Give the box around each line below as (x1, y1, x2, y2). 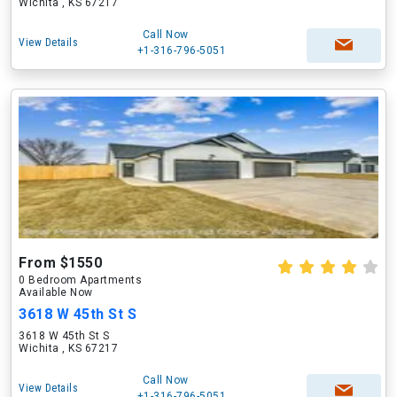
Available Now (19, 286, 93, 299)
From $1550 (19, 254, 102, 271)
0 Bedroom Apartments (19, 274, 142, 286)
